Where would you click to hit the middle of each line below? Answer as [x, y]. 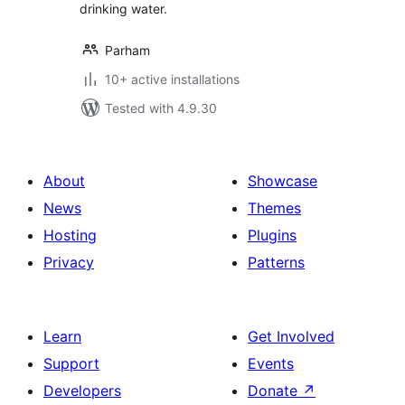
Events [271, 363]
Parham [127, 50]
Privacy [69, 262]
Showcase [283, 181]
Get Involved [291, 336]
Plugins [272, 235]
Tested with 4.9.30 [161, 108]
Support [71, 363]
